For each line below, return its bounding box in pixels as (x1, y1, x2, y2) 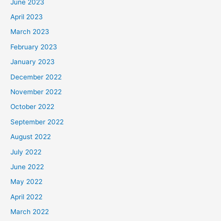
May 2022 (10, 178, 43, 186)
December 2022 (10, 73, 62, 81)
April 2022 (10, 192, 43, 201)
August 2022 (10, 133, 51, 141)
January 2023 (10, 58, 55, 66)
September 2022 (10, 117, 64, 126)
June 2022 (10, 163, 44, 171)
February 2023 (10, 42, 58, 51)
